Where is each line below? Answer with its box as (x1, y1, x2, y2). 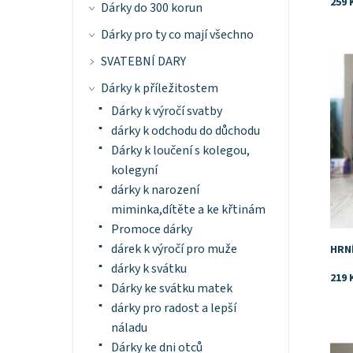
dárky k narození (110, 181, 199, 199)
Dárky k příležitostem (100, 80, 218, 98)
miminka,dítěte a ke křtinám (110, 201, 266, 219)
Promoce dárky (110, 221, 192, 239)
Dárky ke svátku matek (110, 280, 232, 298)
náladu (110, 319, 147, 337)
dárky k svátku (110, 260, 187, 278)
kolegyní (110, 162, 158, 180)
